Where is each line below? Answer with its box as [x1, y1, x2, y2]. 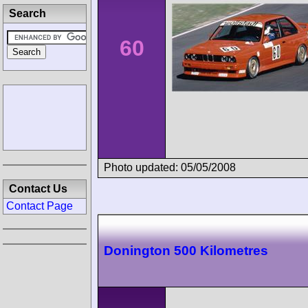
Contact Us [9, 183, 67, 195]
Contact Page [6, 200, 73, 212]
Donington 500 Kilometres [104, 243, 268, 258]
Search [9, 8, 46, 19]
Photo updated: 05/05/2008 [104, 161, 236, 173]
